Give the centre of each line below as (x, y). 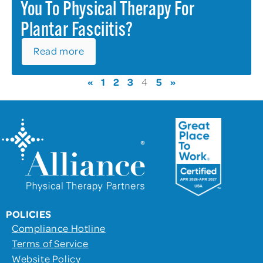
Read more (59, 50)
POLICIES (29, 213)
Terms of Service (50, 243)
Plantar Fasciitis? (77, 31)
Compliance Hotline (59, 227)
